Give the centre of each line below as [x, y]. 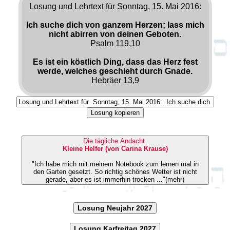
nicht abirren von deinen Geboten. [115, 34]
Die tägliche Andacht [115, 141]
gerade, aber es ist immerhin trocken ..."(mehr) [115, 179]
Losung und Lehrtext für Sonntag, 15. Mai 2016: [115, 6]
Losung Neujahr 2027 [115, 208]
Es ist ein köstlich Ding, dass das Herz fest [115, 62]
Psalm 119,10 [115, 43]
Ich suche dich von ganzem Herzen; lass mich [115, 25]
